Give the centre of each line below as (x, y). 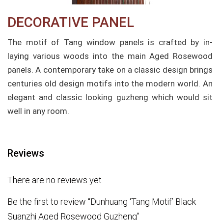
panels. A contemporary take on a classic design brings (110, 70)
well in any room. (38, 111)
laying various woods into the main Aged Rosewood (110, 56)
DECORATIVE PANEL (71, 22)
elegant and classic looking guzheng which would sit (110, 97)
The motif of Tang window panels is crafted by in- (110, 42)
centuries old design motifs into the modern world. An (110, 83)
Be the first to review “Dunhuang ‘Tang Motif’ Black (102, 202)
